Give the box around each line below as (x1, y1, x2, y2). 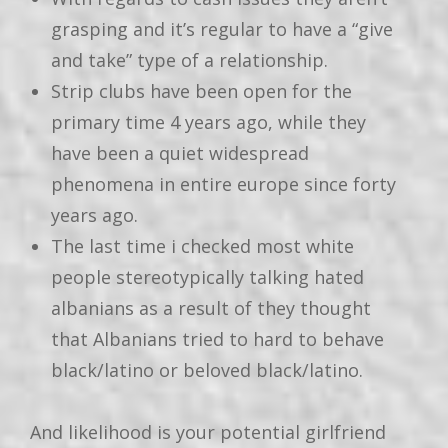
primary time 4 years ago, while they (51, 109, 366, 134)
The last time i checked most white (51, 233, 354, 258)
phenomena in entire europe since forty (51, 171, 396, 196)
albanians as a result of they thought (51, 295, 371, 320)
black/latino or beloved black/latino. (51, 357, 363, 382)
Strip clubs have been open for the (51, 78, 352, 103)
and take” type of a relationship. (51, 47, 328, 72)
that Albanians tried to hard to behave (51, 326, 384, 351)
